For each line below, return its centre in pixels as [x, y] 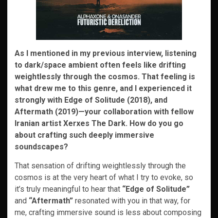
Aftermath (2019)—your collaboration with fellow [104, 112]
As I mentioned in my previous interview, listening [106, 53]
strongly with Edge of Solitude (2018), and [91, 100]
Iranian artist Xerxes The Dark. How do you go [99, 123]
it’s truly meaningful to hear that [68, 189]
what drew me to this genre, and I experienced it [103, 88]
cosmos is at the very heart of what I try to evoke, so [104, 177]
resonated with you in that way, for [132, 201]
